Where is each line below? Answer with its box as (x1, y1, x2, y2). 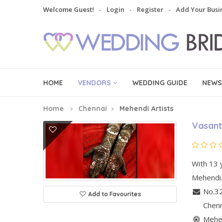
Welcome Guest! (43, 5, 94, 14)
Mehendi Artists (119, 104, 173, 113)
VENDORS (78, 78, 111, 87)
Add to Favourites (88, 190, 141, 198)
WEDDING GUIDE (132, 78, 187, 87)
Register (137, 5, 164, 14)
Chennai (78, 104, 107, 113)
